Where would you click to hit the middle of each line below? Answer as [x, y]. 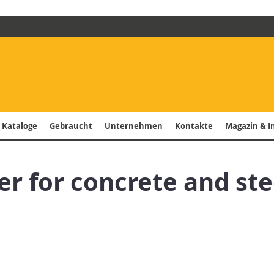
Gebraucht [71, 126]
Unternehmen [133, 126]
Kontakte [194, 126]
